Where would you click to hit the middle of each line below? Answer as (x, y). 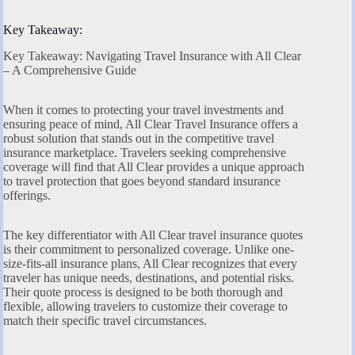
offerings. (27, 195)
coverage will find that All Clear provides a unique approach (154, 166)
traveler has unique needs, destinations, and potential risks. (149, 277)
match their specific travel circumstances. (105, 320)
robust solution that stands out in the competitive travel (139, 138)
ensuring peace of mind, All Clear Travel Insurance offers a (151, 124)
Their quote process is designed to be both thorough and (143, 292)
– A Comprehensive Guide (70, 70)
